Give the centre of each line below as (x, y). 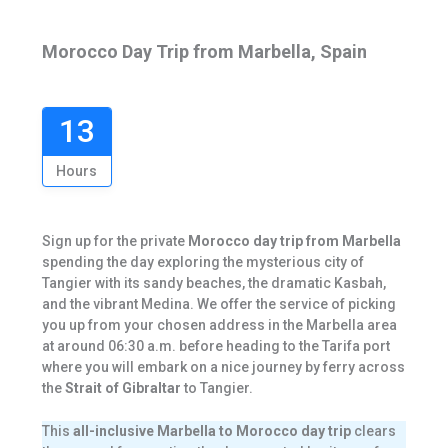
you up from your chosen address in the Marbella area (219, 325)
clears (373, 431)
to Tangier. (216, 388)
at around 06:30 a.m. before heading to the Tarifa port (215, 346)
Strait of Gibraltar (122, 388)
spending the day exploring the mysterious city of (202, 262)
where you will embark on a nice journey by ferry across (223, 367)
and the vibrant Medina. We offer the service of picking (218, 304)
